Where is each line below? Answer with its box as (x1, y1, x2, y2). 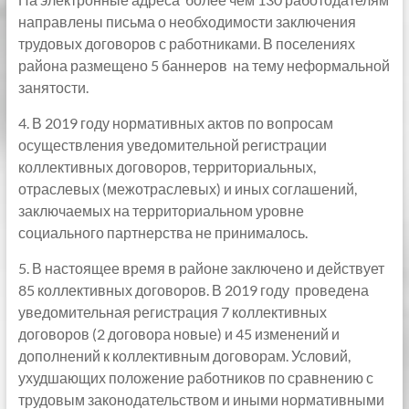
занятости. (17, 79, 89, 96)
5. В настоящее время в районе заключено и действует (17, 259, 384, 277)
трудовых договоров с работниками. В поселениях (17, 35, 355, 52)
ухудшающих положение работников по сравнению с (17, 369, 373, 386)
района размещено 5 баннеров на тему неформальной (17, 57, 390, 74)
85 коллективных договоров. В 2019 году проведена (17, 281, 369, 299)
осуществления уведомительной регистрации (17, 136, 327, 153)
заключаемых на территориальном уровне (17, 202, 304, 219)
